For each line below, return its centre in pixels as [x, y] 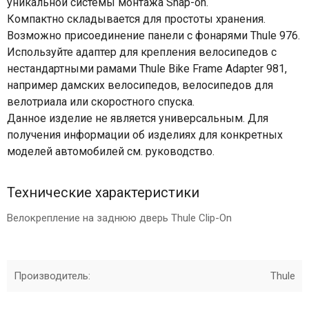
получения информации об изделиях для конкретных [145, 135]
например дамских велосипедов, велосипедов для [140, 85]
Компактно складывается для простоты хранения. [136, 19]
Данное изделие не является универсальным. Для [138, 118]
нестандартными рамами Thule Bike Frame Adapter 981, [147, 69]
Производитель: [52, 276]
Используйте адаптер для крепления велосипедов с [142, 52]
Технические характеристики [103, 192]
